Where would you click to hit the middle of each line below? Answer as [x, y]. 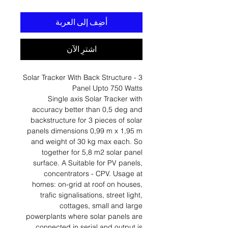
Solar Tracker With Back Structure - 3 [83, 77]
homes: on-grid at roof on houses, [87, 184]
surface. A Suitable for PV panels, [88, 163]
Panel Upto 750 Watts [107, 88]
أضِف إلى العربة [81, 22]
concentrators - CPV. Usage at [93, 174]
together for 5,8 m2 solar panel [92, 152]
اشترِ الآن [81, 49]
